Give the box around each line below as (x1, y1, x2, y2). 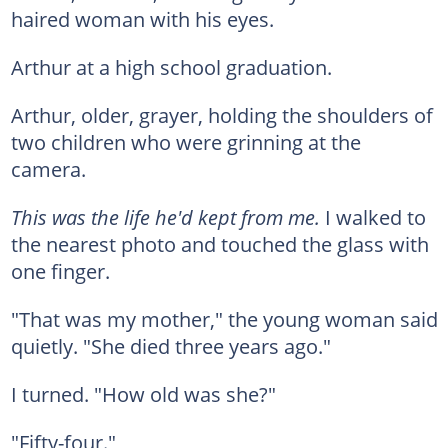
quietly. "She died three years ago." (10, 332, 331, 360)
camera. (10, 155, 86, 183)
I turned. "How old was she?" (10, 380, 276, 408)
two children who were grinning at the (10, 128, 361, 156)
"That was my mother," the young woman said (10, 305, 438, 333)
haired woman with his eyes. (10, 5, 274, 33)
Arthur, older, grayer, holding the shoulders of (10, 101, 433, 129)
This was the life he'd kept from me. (10, 203, 325, 231)
